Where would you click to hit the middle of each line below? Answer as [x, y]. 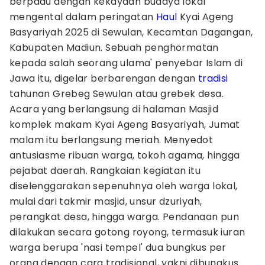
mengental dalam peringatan [83, 17]
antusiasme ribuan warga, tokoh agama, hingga [125, 155]
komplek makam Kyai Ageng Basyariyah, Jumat [125, 125]
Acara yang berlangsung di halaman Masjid [114, 109]
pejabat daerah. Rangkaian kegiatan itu [105, 171]
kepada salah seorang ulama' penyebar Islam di [126, 63]
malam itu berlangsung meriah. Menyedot [112, 140]
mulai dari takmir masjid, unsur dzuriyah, [106, 201]
